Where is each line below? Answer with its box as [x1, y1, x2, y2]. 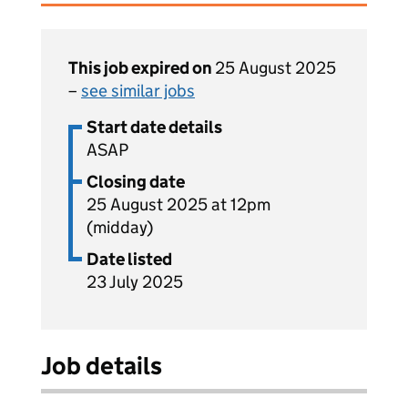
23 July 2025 [87, 271, 183, 292]
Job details [41, 351, 162, 381]
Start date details [87, 117, 222, 138]
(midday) [87, 217, 153, 238]
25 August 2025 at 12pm [87, 194, 270, 215]
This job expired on [68, 57, 215, 78]
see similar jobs [81, 80, 195, 101]
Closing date [87, 171, 185, 192]
